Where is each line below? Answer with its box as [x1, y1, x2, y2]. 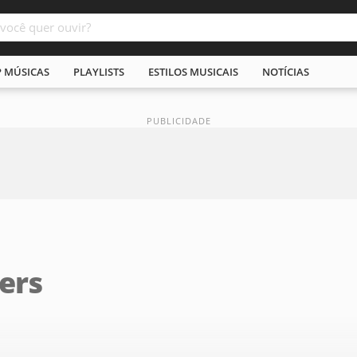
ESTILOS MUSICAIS [148, 65, 238, 79]
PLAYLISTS [73, 65, 124, 79]
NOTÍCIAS [262, 65, 309, 79]
